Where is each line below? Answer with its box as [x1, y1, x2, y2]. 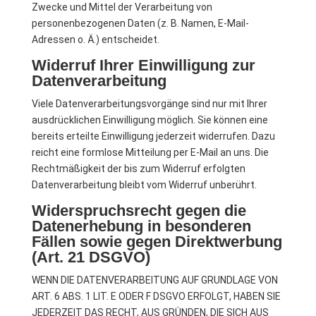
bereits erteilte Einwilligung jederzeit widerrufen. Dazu [31, 130, 275, 142]
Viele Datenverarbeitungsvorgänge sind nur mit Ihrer [31, 98, 267, 109]
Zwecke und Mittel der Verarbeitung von [31, 1, 212, 13]
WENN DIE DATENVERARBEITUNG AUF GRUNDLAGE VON [31, 274, 278, 286]
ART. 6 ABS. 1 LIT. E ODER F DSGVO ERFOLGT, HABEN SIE [31, 291, 281, 302]
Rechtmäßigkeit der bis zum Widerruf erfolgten [31, 163, 245, 174]
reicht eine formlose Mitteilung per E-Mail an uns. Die [31, 147, 269, 158]
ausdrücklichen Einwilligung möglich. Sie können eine [31, 114, 268, 126]
